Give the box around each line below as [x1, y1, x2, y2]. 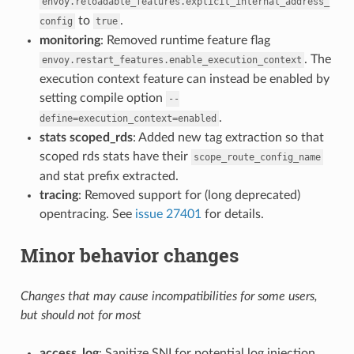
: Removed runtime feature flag [100, 33, 270, 47]
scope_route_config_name [193, 151, 321, 163]
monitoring [39, 33, 100, 47]
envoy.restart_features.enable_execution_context [41, 54, 302, 66]
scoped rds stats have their [39, 149, 191, 163]
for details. [201, 207, 264, 220]
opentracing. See [39, 207, 135, 220]
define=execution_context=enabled [39, 112, 217, 124]
